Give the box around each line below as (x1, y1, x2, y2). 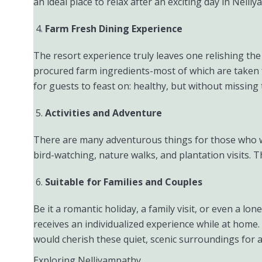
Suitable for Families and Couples (45, 175, 202, 188)
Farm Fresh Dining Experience (45, 22, 182, 35)
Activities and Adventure (45, 106, 162, 119)
